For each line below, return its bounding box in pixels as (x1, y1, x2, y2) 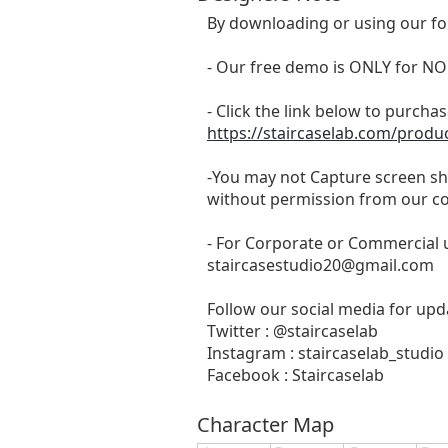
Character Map (197, 410, 334, 438)
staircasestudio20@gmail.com (207, 253, 434, 276)
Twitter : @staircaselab (207, 319, 378, 342)
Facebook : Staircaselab (207, 363, 384, 386)
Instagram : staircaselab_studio (207, 341, 444, 364)
